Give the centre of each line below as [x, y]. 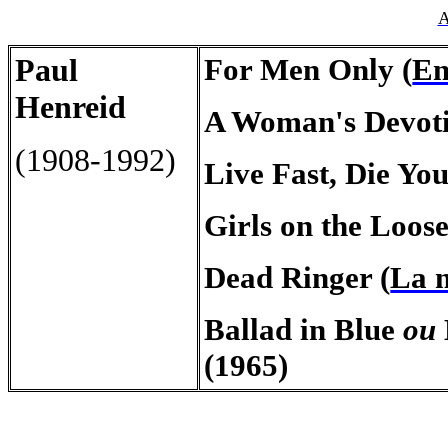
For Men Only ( [308, 70]
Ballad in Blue [304, 330]
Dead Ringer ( [297, 278]
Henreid [71, 107]
